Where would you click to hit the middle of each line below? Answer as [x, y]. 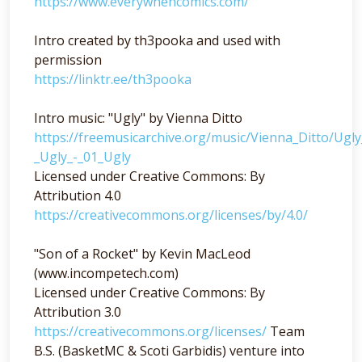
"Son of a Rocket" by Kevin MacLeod [142, 254]
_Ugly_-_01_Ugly [82, 157]
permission [68, 60]
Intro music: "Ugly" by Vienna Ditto [138, 118]
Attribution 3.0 [78, 312]
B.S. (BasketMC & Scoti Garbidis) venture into [169, 351]
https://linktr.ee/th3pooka [113, 79]
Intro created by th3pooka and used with [157, 40]
